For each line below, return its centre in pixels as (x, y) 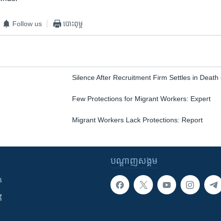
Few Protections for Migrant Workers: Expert (142, 99)
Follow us (27, 23)
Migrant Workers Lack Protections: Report (138, 120)
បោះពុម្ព (73, 23)
